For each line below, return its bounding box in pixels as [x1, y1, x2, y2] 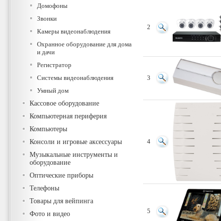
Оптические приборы [30, 172, 93, 179]
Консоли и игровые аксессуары [30, 138, 122, 146]
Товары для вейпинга [30, 197, 93, 205]
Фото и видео [30, 210, 70, 218]
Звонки [37, 15, 57, 22]
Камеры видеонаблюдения [37, 28, 110, 35]
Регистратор [37, 61, 72, 69]
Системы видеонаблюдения [37, 74, 113, 81]
